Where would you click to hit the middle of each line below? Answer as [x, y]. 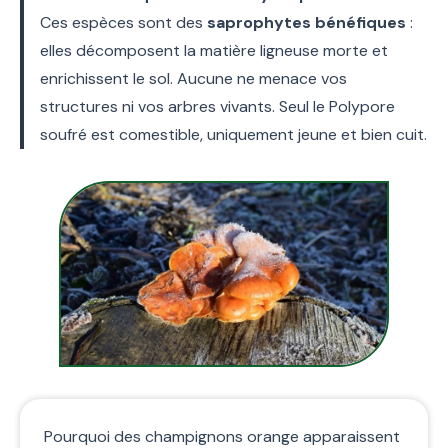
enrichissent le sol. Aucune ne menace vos [193, 78]
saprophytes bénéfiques [306, 22]
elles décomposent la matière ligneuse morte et [214, 50]
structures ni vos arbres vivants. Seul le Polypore [217, 106]
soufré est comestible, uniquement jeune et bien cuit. [233, 134]
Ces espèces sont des [123, 22]
